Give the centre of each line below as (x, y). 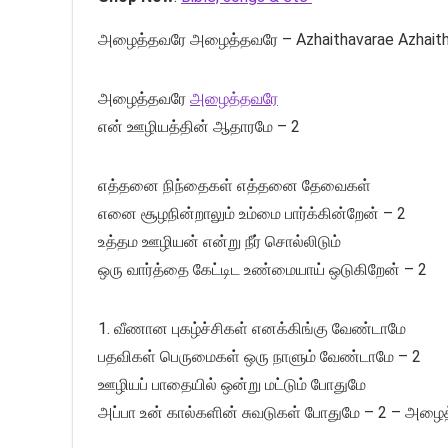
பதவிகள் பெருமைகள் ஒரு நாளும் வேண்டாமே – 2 (259, 356)
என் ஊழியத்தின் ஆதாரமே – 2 (199, 126)
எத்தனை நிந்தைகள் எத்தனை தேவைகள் (234, 185)
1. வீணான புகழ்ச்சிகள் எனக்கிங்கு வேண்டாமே (252, 328)
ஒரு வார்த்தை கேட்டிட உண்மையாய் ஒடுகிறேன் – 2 (262, 269)
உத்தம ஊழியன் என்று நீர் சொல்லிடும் (219, 241)
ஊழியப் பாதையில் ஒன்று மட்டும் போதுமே (232, 384)
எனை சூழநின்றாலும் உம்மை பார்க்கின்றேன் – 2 (252, 213)
